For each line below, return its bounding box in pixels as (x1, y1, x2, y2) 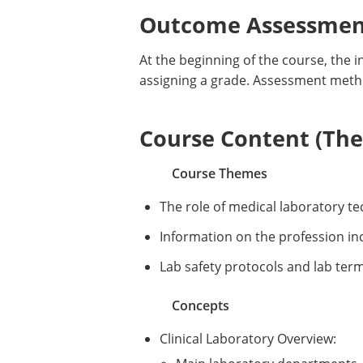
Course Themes (172, 164, 267, 182)
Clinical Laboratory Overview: (160, 330, 340, 348)
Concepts (172, 297, 229, 314)
